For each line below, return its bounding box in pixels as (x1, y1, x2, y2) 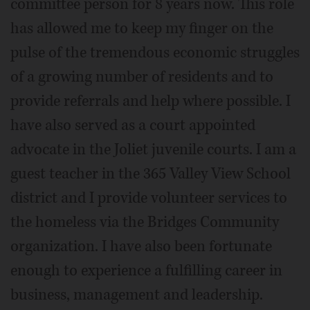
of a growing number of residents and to (10, 66, 273, 87)
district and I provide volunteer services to (10, 187, 287, 208)
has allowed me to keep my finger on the (10, 17, 273, 39)
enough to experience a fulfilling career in (10, 259, 282, 281)
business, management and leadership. (10, 284, 263, 305)
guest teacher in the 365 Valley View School (10, 163, 291, 184)
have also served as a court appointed (10, 114, 255, 136)
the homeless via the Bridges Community (10, 211, 279, 232)
